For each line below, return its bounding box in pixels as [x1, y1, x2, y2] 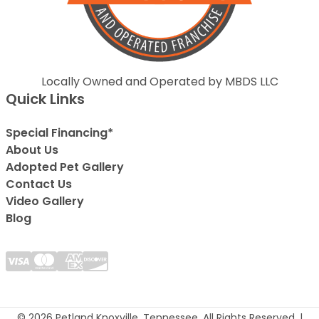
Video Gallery [6, 192, 84, 209]
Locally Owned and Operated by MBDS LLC [41, 73, 278, 90]
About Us [6, 141, 58, 158]
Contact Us [6, 175, 72, 192]
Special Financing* [6, 124, 113, 141]
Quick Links [6, 88, 85, 109]
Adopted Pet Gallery [6, 158, 124, 175]
